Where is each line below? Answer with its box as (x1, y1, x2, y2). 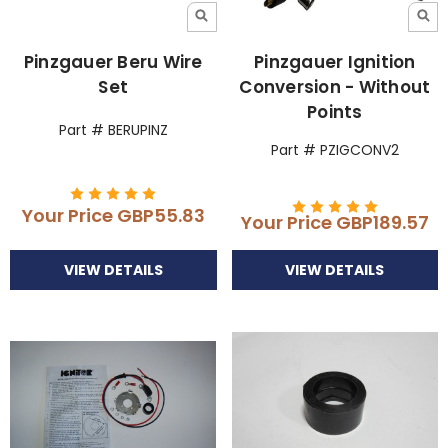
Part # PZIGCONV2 (270, 139, 399, 160)
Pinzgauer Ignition (254, 49, 416, 74)
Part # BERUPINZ (58, 119, 168, 140)
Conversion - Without (239, 74, 431, 99)
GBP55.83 (116, 203, 205, 229)
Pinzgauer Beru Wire (23, 49, 203, 74)
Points (307, 99, 363, 124)
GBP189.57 (335, 209, 429, 235)
